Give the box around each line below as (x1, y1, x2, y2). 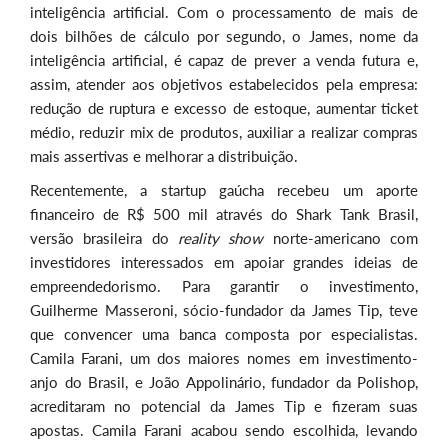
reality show (178, 229, 264, 248)
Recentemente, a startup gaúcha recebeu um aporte (30, 181, 418, 200)
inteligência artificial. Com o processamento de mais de (30, 3, 418, 22)
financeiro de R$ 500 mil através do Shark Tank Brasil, (30, 205, 418, 224)
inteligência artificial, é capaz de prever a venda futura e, (30, 51, 418, 70)
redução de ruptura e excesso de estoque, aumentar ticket (30, 99, 418, 118)
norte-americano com (263, 229, 419, 248)
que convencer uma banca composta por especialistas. (30, 325, 418, 344)
